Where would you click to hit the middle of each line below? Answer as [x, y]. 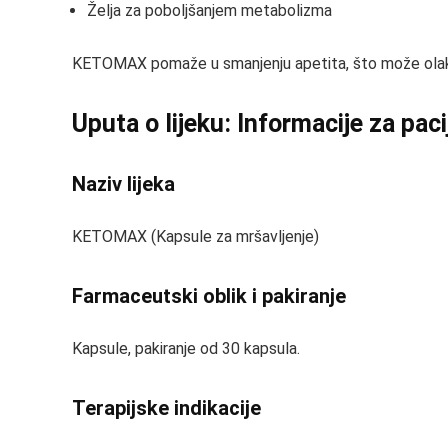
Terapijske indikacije [166, 408]
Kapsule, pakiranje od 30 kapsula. [186, 348]
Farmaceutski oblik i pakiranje [209, 296]
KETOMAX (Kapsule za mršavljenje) [195, 236]
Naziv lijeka [123, 184]
